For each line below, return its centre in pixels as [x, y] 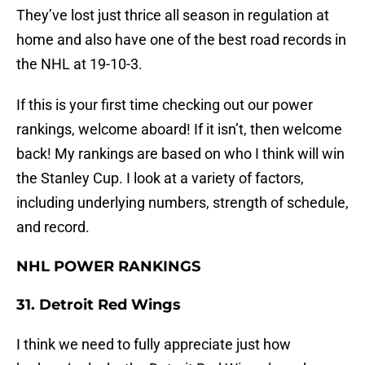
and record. [53, 227]
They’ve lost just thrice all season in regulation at [173, 15]
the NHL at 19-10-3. [79, 64]
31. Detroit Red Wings [99, 305]
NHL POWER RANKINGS [108, 267]
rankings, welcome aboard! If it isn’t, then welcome [179, 130]
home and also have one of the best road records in [181, 40]
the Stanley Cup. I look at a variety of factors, [160, 178]
